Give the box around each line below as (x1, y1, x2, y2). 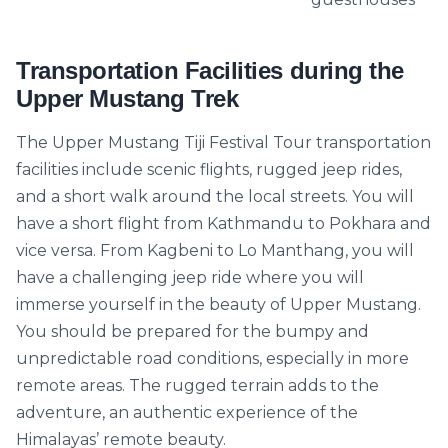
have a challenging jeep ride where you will (16, 268, 364, 287)
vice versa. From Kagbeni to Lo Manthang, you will (16, 241, 414, 260)
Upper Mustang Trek (16, 85, 239, 112)
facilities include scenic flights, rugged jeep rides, (16, 160, 402, 179)
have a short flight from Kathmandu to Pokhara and (16, 214, 431, 233)
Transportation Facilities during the (16, 57, 404, 84)
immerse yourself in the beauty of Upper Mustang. (16, 295, 421, 314)
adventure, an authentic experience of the (16, 403, 358, 422)
